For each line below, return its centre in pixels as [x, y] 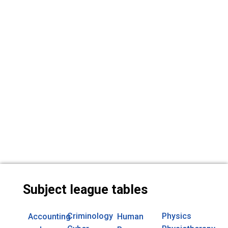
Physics [176, 216]
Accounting [49, 216]
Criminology [90, 216]
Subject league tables [85, 190]
